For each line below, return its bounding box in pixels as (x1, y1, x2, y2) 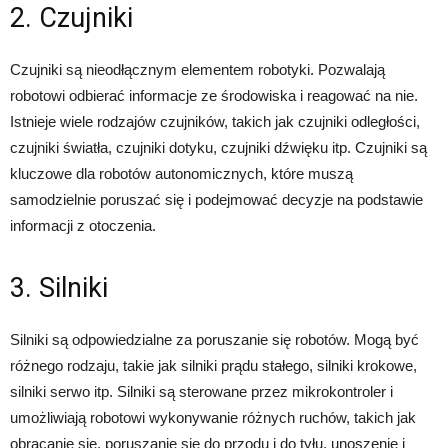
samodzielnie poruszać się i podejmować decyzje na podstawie (10, 190, 423, 208)
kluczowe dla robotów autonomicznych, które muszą (10, 164, 353, 182)
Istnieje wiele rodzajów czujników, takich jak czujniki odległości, (10, 112, 420, 130)
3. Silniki (10, 271, 108, 304)
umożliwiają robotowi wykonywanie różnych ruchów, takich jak (10, 408, 416, 426)
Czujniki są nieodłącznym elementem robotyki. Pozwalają (10, 60, 385, 78)
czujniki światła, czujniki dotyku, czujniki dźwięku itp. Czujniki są (10, 138, 427, 156)
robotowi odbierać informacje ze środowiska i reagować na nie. (10, 86, 418, 104)
